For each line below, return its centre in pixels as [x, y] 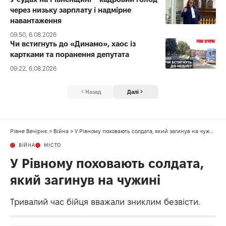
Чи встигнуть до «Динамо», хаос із [73, 43]
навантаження [36, 20]
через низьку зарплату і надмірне [71, 10]
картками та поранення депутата [70, 54]
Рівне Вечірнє [29, 131]
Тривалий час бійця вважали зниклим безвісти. [105, 202]
